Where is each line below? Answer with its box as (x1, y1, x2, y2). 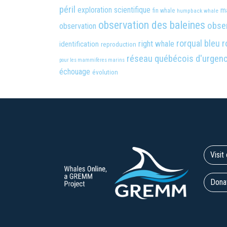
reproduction (101, 40, 136, 49)
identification (59, 40, 99, 49)
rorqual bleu (176, 38, 220, 49)
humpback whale (177, 8, 218, 15)
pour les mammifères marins (59, 57, 125, 64)
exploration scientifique (78, 6, 150, 15)
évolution (92, 68, 118, 77)
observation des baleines (98, 19, 205, 32)
